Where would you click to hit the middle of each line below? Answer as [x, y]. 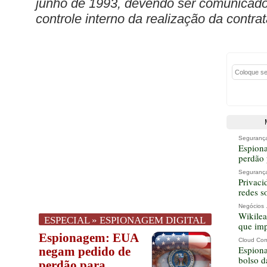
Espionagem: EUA [89, 238]
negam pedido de [85, 252]
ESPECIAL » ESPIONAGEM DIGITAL [125, 220]
